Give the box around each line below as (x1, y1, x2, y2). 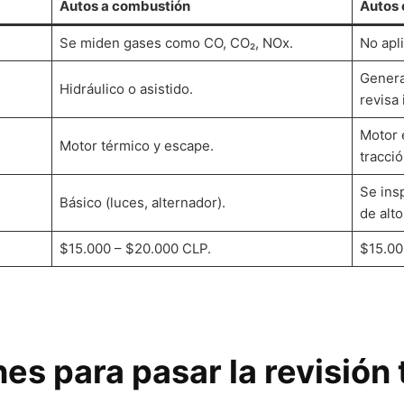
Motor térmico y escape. (59, 136, 214, 154)
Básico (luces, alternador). (59, 193, 225, 211)
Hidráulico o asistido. (59, 79, 193, 97)
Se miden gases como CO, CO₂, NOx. (59, 33, 293, 51)
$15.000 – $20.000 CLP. (59, 239, 211, 257)
